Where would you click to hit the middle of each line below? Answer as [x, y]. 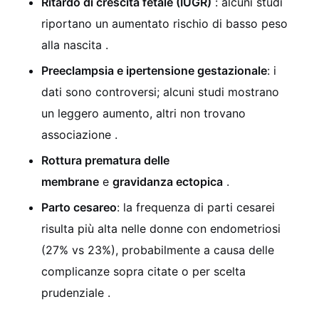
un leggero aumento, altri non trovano [143, 113]
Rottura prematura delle [105, 160]
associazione [78, 134]
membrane [70, 181]
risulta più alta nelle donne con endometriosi [161, 228]
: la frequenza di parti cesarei [196, 207]
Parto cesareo [79, 207]
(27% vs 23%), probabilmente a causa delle [158, 250]
